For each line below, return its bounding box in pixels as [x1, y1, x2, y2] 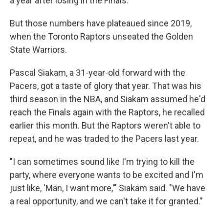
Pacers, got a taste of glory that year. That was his [10, 81, 201, 91]
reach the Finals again [10, 107, 93, 117]
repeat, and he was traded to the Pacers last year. [10, 133, 199, 144]
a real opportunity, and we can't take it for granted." [10, 196, 203, 206]
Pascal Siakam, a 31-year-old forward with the [10, 67, 185, 78]
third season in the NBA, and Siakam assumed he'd [10, 94, 205, 104]
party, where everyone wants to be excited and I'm [10, 170, 203, 180]
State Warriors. [10, 44, 67, 55]
